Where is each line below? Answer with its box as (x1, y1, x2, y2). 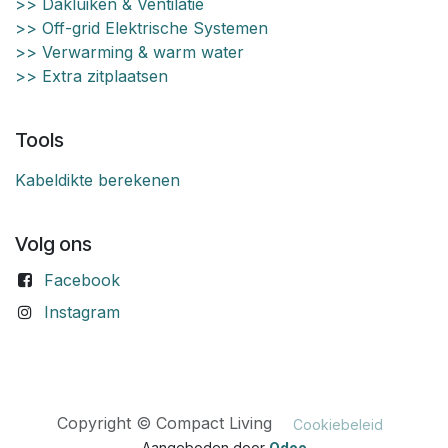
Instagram (43, 302, 120, 323)
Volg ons (15, 232, 92, 257)
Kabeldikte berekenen (15, 170, 180, 191)
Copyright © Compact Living (56, 412, 292, 433)
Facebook (43, 270, 120, 291)
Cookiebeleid (292, 416, 383, 433)
